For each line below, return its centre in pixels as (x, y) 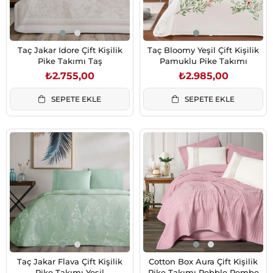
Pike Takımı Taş (70, 61)
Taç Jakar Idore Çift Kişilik (70, 50)
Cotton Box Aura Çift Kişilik (203, 261)
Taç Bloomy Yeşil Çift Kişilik (203, 50)
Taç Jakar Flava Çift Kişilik (70, 261)
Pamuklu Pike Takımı (203, 61)
